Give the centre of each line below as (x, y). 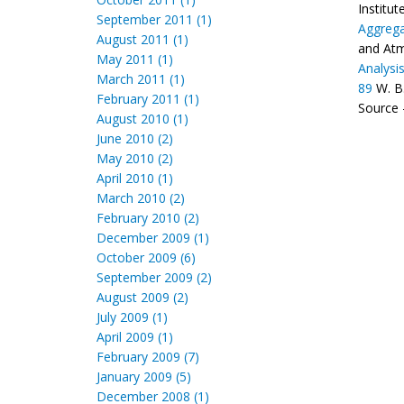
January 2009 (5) (144, 376)
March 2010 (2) (141, 198)
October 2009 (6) (146, 257)
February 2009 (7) (148, 357)
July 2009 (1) (132, 317)
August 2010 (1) (142, 119)
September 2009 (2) (154, 277)
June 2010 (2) (135, 138)
